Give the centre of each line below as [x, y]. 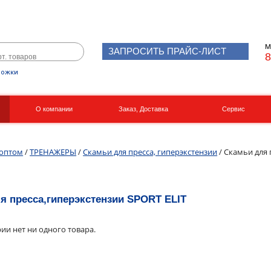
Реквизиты [26, 136]
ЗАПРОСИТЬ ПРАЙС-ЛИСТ [168, 51]
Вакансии [41, 136]
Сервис [233, 109]
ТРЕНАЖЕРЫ [53, 152]
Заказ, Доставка [144, 109]
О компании [54, 109]
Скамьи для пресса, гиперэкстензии [150, 152]
